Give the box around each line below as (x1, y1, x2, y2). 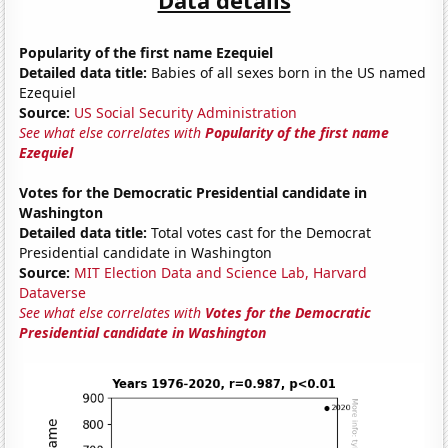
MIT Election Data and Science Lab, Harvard (74, 262, 368, 282)
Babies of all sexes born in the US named (147, 62, 427, 82)
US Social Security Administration (74, 102, 298, 122)
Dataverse (19, 282, 87, 302)
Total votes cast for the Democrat (147, 222, 372, 242)
